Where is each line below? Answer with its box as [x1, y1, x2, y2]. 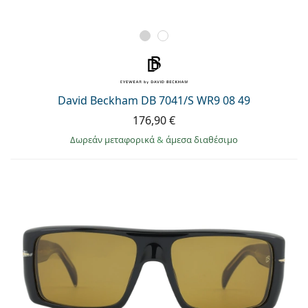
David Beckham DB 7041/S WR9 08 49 [58, 93, 250, 109]
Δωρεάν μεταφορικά [70, 133, 157, 146]
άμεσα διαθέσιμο [166, 133, 238, 146]
